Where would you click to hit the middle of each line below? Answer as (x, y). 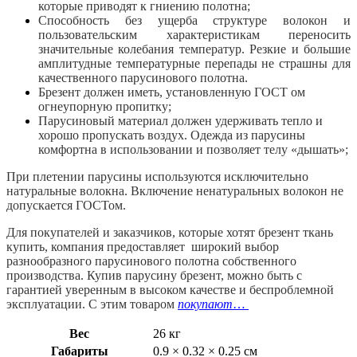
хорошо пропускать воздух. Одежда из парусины (172, 135)
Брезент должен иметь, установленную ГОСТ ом (172, 92)
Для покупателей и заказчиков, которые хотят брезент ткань (170, 232)
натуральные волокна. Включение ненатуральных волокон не (175, 190)
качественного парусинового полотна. (143, 77)
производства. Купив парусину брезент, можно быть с (154, 275)
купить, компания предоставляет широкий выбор (143, 246)
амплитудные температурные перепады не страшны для (194, 63)
